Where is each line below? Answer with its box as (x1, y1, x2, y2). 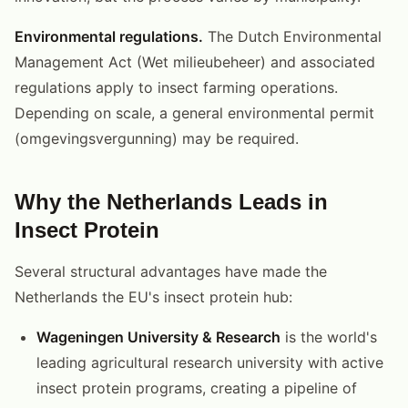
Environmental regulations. (15, 26, 203, 46)
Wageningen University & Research (36, 327, 280, 346)
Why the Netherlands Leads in (15, 189, 328, 214)
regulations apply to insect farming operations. (15, 77, 338, 97)
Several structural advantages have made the (15, 261, 327, 280)
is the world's (280, 327, 377, 346)
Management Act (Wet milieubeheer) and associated (15, 52, 375, 71)
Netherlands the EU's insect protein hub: (15, 287, 292, 306)
